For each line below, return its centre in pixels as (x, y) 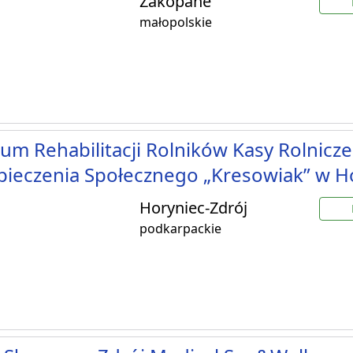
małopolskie (176, 22)
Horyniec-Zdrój (193, 208)
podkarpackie (180, 229)
